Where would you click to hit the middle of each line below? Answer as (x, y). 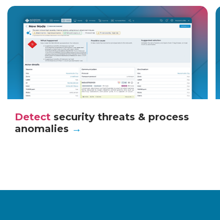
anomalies (43, 128)
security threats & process (120, 117)
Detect (33, 117)
